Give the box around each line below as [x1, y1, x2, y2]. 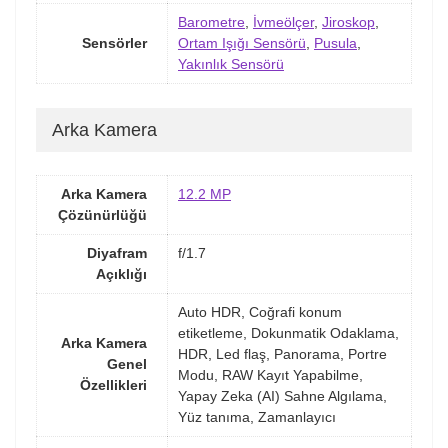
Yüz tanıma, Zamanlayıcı [178, 409, 336, 426]
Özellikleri [80, 377, 147, 394]
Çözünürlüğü [58, 207, 147, 224]
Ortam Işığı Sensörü [178, 35, 306, 52]
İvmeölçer [253, 14, 314, 31]
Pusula [314, 35, 357, 52]
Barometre [178, 14, 245, 31]
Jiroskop [322, 14, 375, 31]
